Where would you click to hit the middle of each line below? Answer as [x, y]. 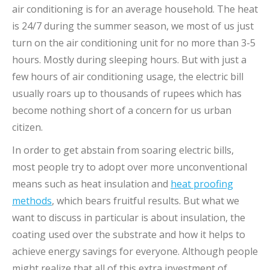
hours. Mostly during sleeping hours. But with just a [129, 59]
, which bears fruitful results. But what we [146, 200]
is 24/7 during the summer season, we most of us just [133, 26]
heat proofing [202, 184]
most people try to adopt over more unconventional [130, 167]
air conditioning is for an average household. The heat [135, 9]
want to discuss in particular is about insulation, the [129, 217]
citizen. [27, 127]
